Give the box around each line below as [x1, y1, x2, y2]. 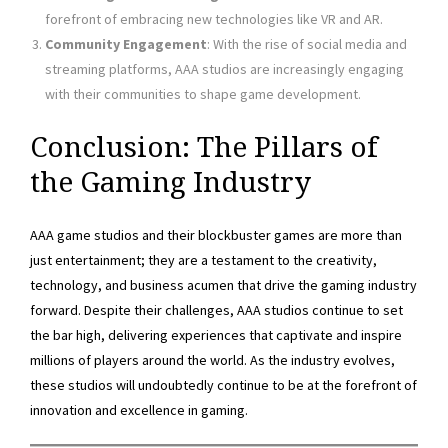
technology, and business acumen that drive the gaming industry [30, 276, 417, 295]
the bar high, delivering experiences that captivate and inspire [30, 326, 402, 345]
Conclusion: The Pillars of [30, 131, 378, 165]
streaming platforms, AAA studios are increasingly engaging [45, 59, 404, 78]
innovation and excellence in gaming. [30, 401, 248, 420]
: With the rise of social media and [207, 34, 407, 53]
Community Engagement [45, 34, 207, 53]
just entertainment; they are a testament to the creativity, [30, 251, 377, 270]
